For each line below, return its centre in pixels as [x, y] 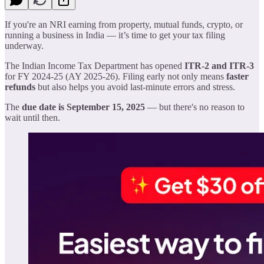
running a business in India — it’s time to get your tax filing [115, 35]
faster [237, 76]
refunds [20, 87]
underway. [24, 45]
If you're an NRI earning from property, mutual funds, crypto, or [124, 24]
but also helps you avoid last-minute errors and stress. [135, 87]
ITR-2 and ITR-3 [219, 65]
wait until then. [32, 117]
